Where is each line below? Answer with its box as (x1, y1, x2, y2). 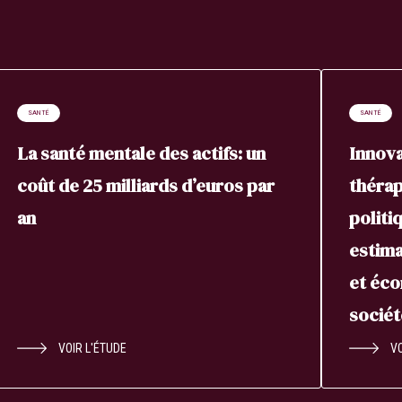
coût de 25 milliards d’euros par (17, 173, 275, 199)
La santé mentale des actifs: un (17, 141, 267, 167)
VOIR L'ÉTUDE (58, 341, 127, 356)
